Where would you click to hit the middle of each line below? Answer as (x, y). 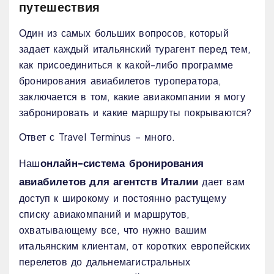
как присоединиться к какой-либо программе (126, 65)
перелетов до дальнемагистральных (105, 262)
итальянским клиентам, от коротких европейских (135, 246)
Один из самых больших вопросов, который (124, 33)
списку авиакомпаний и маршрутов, (104, 214)
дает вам (222, 182)
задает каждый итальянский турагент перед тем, (135, 49)
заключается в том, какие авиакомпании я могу (132, 97)
